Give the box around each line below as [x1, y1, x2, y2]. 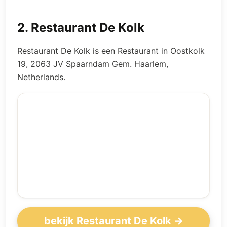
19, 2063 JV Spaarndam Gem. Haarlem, [17, 59, 168, 69]
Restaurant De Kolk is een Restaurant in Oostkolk [17, 46, 205, 56]
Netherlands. [17, 72, 65, 82]
